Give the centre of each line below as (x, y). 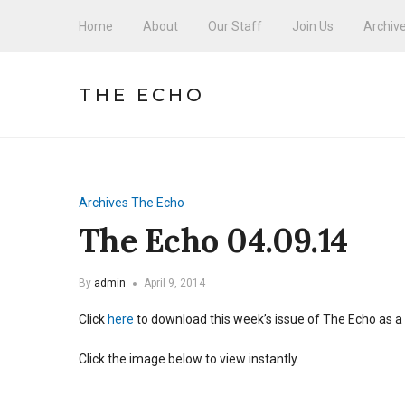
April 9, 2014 (174, 283)
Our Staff (235, 26)
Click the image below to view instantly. (189, 359)
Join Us (313, 26)
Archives (104, 202)
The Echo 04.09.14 (213, 240)
